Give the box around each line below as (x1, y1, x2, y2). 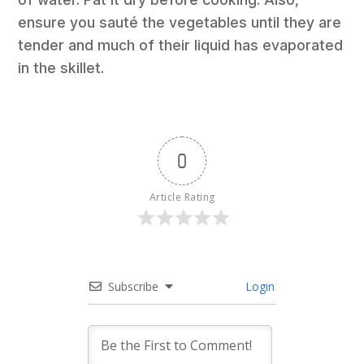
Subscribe (108, 279, 158, 295)
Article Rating (149, 190, 215, 205)
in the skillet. (18, 59, 105, 77)
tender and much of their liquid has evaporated (18, 37, 344, 54)
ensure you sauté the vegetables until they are (18, 14, 342, 32)
